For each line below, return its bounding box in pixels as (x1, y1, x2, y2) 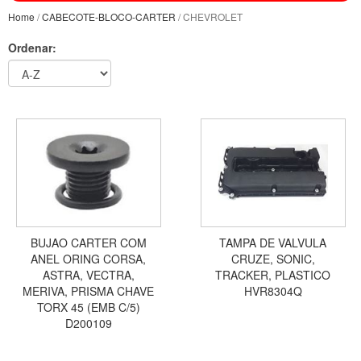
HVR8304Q (243, 283, 302, 300)
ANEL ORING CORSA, (31, 251, 146, 268)
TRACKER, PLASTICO (215, 267, 330, 284)
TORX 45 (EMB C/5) (36, 299, 140, 316)
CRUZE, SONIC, (230, 251, 315, 268)
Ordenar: (8, 39, 56, 56)
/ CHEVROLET (176, 10, 243, 24)
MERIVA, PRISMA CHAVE (23, 283, 154, 300)
